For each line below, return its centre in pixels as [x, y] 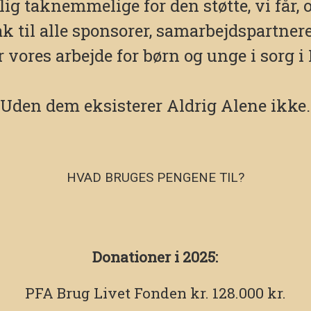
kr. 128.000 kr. [236, 293]
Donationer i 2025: [155, 257]
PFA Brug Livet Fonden [106, 293]
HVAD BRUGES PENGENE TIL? [155, 178]
